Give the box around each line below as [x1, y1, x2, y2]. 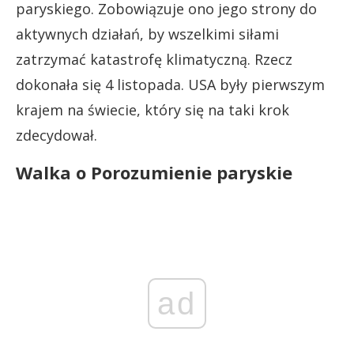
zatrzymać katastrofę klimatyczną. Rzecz [16, 50, 292, 69]
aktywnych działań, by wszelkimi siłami [16, 24, 279, 43]
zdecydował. [16, 126, 97, 145]
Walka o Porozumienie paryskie [16, 160, 292, 184]
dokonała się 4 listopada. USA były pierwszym [16, 75, 325, 94]
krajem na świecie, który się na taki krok [16, 100, 289, 119]
